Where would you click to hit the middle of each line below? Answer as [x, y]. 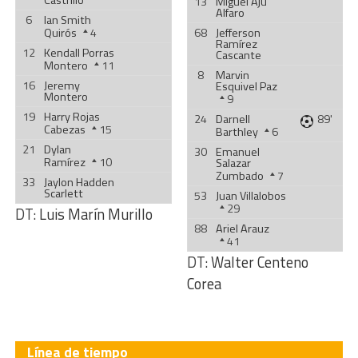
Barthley [237, 132]
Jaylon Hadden [79, 182]
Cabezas [64, 129]
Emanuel [237, 152]
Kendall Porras [79, 53]
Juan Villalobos [251, 196]
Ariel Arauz [242, 229]
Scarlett [63, 193]
